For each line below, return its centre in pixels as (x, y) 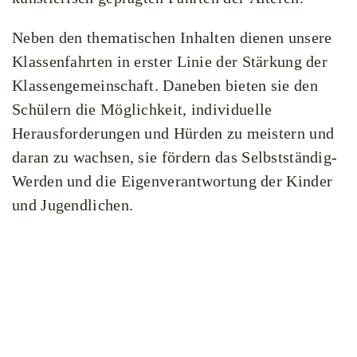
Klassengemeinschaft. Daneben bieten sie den (165, 85)
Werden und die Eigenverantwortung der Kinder (173, 181)
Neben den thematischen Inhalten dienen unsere (172, 37)
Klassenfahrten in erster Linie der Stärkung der (170, 61)
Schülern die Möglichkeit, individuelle (142, 109)
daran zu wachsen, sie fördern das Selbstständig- (175, 157)
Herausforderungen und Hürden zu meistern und (173, 133)
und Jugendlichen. (73, 205)
